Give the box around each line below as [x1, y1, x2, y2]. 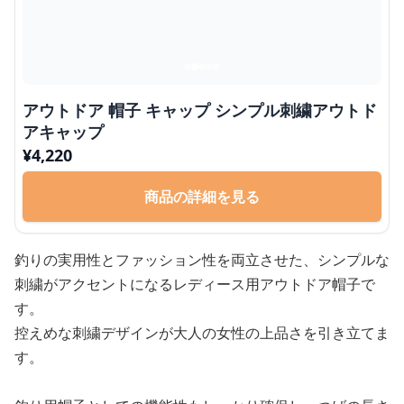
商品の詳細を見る [144, 187, 260, 207]
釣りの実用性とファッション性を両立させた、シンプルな [14, 250, 390, 271]
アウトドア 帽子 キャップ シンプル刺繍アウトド [23, 99, 377, 122]
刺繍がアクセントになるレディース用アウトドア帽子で [14, 274, 375, 295]
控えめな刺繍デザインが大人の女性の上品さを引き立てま [14, 323, 390, 344]
